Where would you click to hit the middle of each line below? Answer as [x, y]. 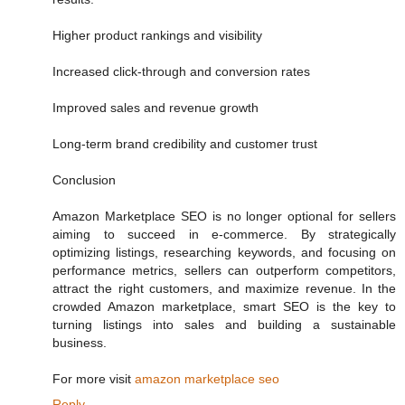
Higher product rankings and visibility [157, 36]
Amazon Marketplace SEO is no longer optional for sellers [224, 217]
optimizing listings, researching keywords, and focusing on [224, 253]
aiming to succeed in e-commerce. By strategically [224, 235]
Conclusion [84, 180]
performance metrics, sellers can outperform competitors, [224, 271]
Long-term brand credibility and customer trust [185, 144]
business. [80, 343]
